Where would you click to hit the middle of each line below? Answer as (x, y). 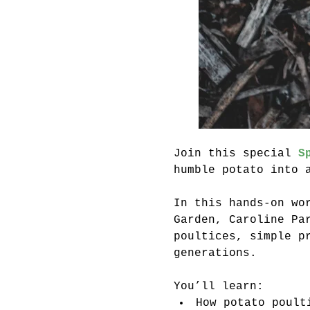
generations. (215, 253)
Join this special (236, 153)
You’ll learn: (218, 286)
